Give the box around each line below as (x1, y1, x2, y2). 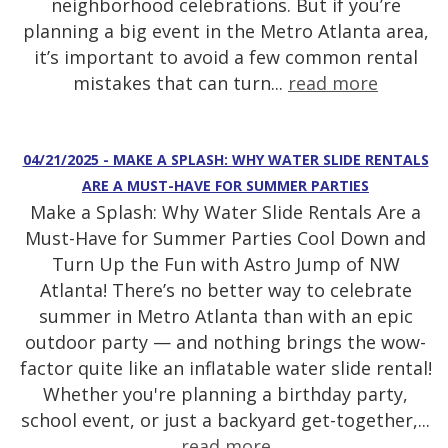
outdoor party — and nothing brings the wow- (25, 330, 426, 355)
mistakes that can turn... (73, 71, 288, 96)
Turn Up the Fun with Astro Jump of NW (51, 252, 400, 277)
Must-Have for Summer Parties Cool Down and (25, 226, 426, 251)
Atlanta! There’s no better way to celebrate (39, 278, 412, 303)
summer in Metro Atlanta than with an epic (38, 304, 413, 329)
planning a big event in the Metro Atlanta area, (22, 19, 429, 44)
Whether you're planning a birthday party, (43, 382, 408, 407)
